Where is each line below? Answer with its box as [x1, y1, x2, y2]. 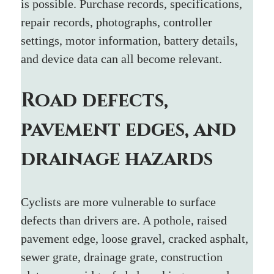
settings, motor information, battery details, [21, 33, 242, 47]
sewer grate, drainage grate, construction [21, 250, 226, 264]
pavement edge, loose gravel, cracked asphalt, [21, 231, 252, 245]
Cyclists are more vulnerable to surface [21, 194, 220, 209]
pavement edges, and [21, 116, 242, 143]
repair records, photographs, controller [21, 15, 216, 29]
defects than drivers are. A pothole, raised [21, 213, 231, 227]
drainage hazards [21, 146, 213, 172]
